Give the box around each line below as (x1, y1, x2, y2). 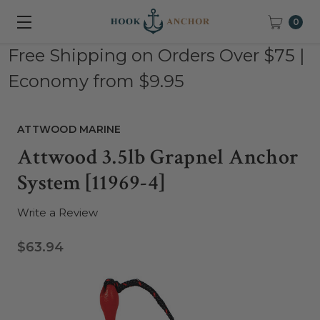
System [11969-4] (17, 169, 164, 197)
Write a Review (17, 206, 98, 219)
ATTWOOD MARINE (17, 123, 121, 136)
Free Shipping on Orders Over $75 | (7, 45, 304, 66)
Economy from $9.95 (7, 71, 184, 91)
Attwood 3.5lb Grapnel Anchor (17, 144, 299, 171)
